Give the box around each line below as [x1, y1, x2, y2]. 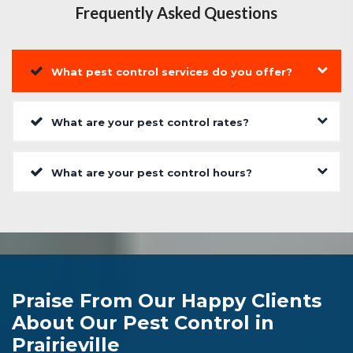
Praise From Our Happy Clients [12, 289, 321, 313]
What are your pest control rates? [51, 116, 249, 129]
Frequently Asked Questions [76, 3, 277, 23]
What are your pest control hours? [51, 166, 252, 180]
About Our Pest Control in [12, 311, 274, 335]
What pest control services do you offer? [51, 65, 292, 79]
